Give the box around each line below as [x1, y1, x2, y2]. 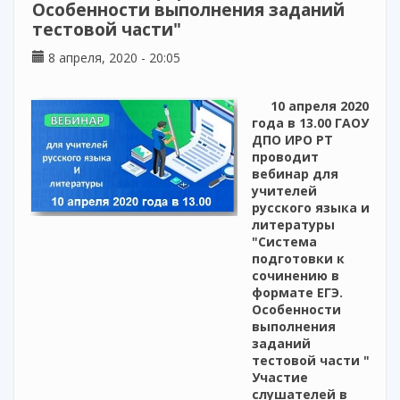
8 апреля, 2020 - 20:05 [45, 49, 180, 67]
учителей [252, 182, 317, 200]
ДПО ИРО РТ [252, 131, 333, 149]
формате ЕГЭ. [252, 284, 343, 302]
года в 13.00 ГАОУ [252, 114, 369, 132]
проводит [252, 148, 319, 166]
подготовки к [252, 250, 345, 268]
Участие [252, 369, 308, 387]
